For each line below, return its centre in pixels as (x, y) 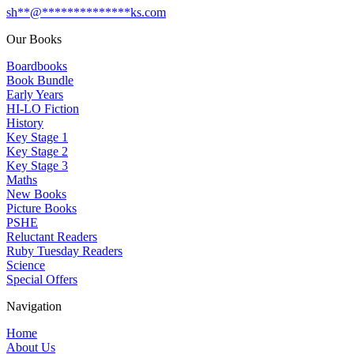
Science (26, 265)
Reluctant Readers (52, 237)
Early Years (35, 95)
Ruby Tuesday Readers (64, 251)
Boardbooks (37, 66)
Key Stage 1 (37, 137)
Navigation (34, 307)
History (25, 123)
